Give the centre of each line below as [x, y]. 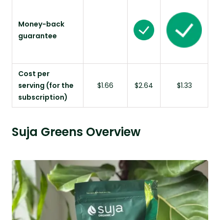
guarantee [38, 36]
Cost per [34, 73]
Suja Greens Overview [76, 132]
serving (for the [46, 85]
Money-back [41, 24]
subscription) [43, 97]
